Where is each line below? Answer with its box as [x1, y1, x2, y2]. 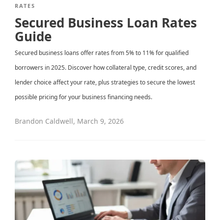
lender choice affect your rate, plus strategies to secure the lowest [15, 78, 195, 86]
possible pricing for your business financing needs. [15, 92, 152, 101]
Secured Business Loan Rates [15, 13, 197, 31]
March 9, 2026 [77, 116, 124, 126]
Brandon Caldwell [15, 116, 73, 126]
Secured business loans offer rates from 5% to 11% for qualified [15, 48, 189, 57]
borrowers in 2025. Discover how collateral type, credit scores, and [15, 63, 196, 72]
